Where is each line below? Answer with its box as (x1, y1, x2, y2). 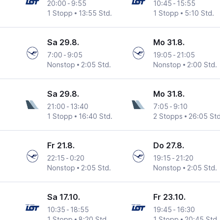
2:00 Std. (187, 60, 217, 69)
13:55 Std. (79, 9, 112, 18)
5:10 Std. (184, 9, 214, 18)
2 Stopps (153, 112, 183, 121)
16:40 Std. (79, 112, 113, 121)
